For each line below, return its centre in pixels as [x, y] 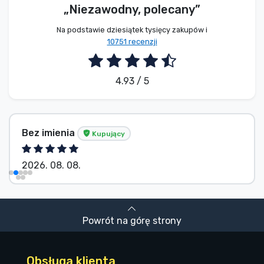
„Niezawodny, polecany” [132, 10]
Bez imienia [49, 133]
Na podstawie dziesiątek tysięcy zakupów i [132, 30]
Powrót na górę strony [132, 220]
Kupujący [108, 133]
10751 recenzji [132, 42]
